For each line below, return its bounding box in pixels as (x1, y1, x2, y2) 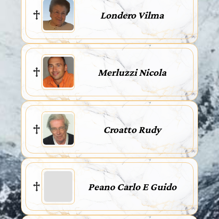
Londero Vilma (100, 9, 164, 21)
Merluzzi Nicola (98, 66, 166, 78)
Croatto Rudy (103, 123, 161, 135)
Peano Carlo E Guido (88, 180, 176, 193)
